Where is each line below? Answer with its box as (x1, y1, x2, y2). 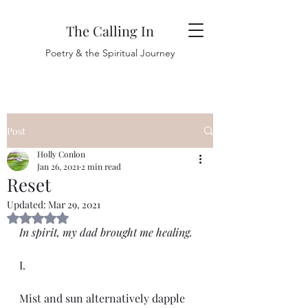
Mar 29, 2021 (48, 198, 100, 211)
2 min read (81, 161, 121, 172)
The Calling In (66, 21, 154, 40)
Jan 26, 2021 (37, 161, 79, 172)
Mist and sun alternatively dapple (19, 291, 188, 305)
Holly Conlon (37, 148, 85, 159)
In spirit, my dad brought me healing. (19, 225, 192, 239)
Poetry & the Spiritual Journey (45, 47, 175, 59)
